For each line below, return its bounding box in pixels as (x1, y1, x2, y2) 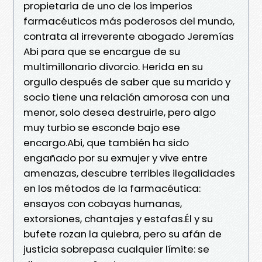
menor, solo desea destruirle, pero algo (23, 105, 216, 119)
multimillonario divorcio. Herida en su (23, 59, 203, 74)
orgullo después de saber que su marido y (23, 74, 230, 89)
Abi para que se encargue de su (23, 44, 180, 58)
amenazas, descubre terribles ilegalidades (23, 166, 235, 180)
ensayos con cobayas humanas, (23, 196, 182, 211)
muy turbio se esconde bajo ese (23, 120, 180, 135)
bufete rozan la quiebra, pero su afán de (23, 226, 222, 241)
